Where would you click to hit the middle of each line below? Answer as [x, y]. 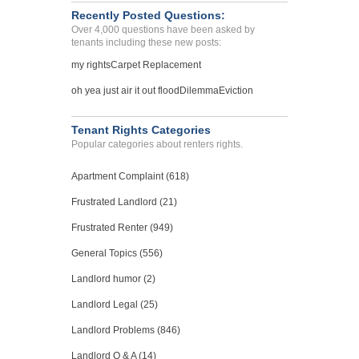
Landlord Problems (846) [126, 331]
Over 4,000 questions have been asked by [163, 30]
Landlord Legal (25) [115, 305]
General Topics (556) [117, 254]
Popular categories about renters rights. [157, 145]
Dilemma [199, 91]
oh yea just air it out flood [125, 91]
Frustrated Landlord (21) [124, 202]
